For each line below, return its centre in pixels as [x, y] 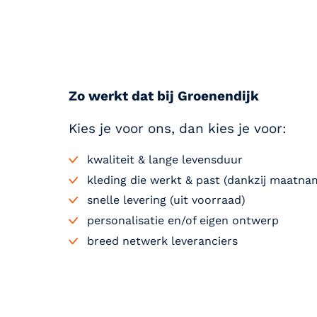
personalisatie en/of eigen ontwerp [183, 221]
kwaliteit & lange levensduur [165, 159]
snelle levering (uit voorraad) [166, 200]
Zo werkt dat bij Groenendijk [164, 96]
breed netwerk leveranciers [162, 241]
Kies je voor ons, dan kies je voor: [178, 128]
